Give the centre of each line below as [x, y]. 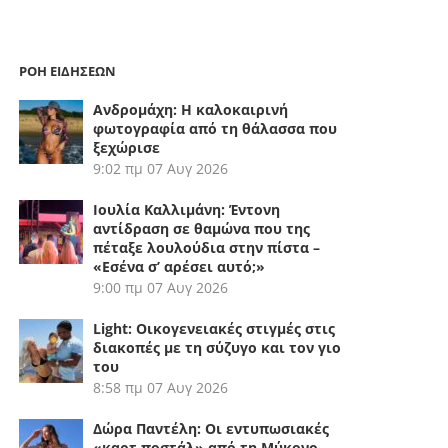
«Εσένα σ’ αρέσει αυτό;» [179, 266]
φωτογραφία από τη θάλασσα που [215, 128]
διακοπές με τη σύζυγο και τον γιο [217, 347]
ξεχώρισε [127, 147]
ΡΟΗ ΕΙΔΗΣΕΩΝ [68, 70]
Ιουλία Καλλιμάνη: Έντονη [187, 209]
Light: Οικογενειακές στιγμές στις [214, 328]
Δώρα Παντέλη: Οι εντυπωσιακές [211, 428]
